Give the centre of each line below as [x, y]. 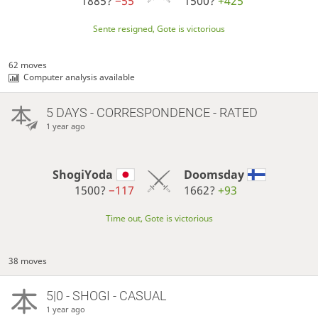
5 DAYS [66, 112]
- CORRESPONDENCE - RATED [172, 112]
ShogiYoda [83, 174]
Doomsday [214, 174]
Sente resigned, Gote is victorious [159, 28]
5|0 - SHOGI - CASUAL [106, 295]
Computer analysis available [79, 77]
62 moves [28, 65]
